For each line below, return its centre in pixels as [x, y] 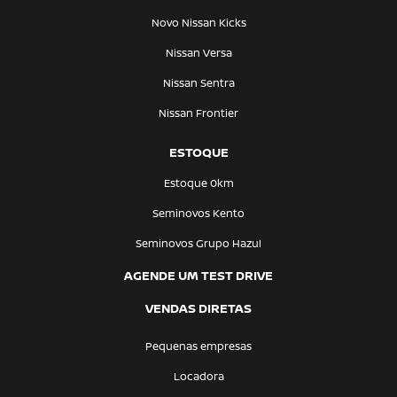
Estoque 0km [198, 183]
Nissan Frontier [198, 113]
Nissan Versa [198, 53]
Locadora [198, 377]
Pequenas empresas [198, 346]
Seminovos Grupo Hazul [198, 244]
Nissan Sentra [198, 83]
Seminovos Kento [198, 214]
